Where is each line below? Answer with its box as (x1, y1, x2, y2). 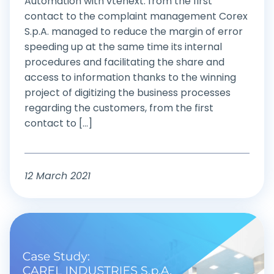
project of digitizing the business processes (24, 85, 231, 100)
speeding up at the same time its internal (24, 39, 222, 54)
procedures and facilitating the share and (24, 54, 224, 69)
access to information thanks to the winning (24, 70, 236, 84)
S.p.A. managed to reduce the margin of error (24, 24, 243, 39)
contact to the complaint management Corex (24, 9, 248, 23)
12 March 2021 (24, 168, 91, 183)
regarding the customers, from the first (24, 100, 213, 115)
